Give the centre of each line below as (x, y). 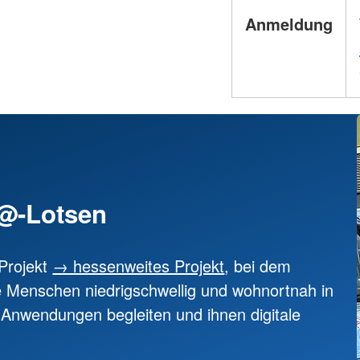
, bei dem (258, 265)
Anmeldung (289, 24)
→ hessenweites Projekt (139, 265)
